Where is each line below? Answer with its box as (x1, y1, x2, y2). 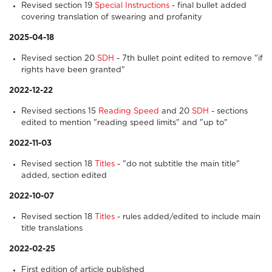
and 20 (159, 107, 192, 115)
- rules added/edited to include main (115, 212, 260, 221)
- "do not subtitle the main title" (115, 160, 240, 168)
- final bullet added (169, 1, 246, 10)
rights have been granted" (21, 66, 125, 74)
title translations (21, 224, 83, 233)
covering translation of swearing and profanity (21, 13, 202, 21)
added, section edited (21, 171, 107, 180)
